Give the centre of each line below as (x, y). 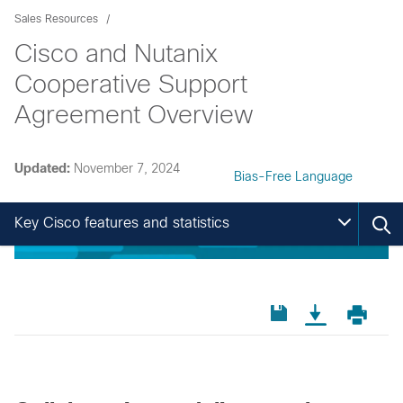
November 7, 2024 (127, 168)
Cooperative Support (131, 84)
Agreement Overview (134, 115)
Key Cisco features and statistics (122, 223)
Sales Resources (56, 19)
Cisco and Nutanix (116, 54)
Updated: (42, 168)
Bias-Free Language (293, 176)
